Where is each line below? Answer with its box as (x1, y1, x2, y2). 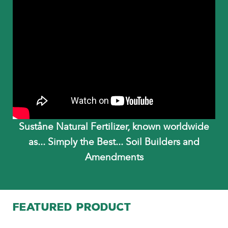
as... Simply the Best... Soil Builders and (28, 135, 199, 148)
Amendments (84, 151, 144, 163)
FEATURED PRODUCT (13, 199, 131, 214)
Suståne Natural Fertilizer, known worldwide (19, 120, 209, 133)
